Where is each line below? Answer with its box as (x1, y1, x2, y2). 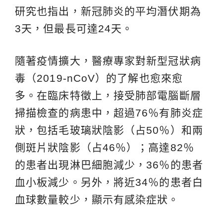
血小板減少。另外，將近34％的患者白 (15, 176, 203, 188)
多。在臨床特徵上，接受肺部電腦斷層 (15, 90, 201, 102)
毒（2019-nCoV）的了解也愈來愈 (15, 72, 183, 84)
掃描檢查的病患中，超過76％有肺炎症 (15, 107, 203, 119)
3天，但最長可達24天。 (15, 23, 133, 35)
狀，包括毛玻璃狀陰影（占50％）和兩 (15, 124, 203, 136)
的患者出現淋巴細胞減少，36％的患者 (15, 159, 203, 171)
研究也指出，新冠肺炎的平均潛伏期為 (15, 5, 201, 17)
